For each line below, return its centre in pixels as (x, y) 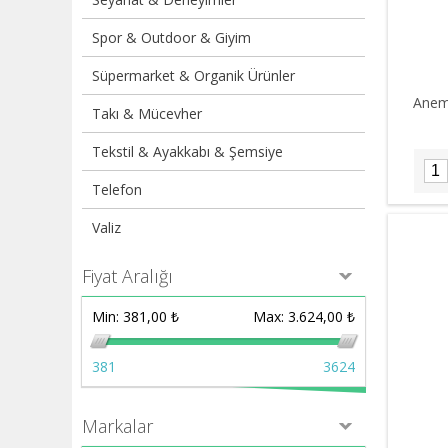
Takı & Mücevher (147, 113)
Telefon (117, 189)
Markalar (117, 426)
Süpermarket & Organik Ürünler (193, 75)
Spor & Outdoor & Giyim (171, 37)
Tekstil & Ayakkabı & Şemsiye (187, 151)
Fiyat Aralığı (127, 276)
